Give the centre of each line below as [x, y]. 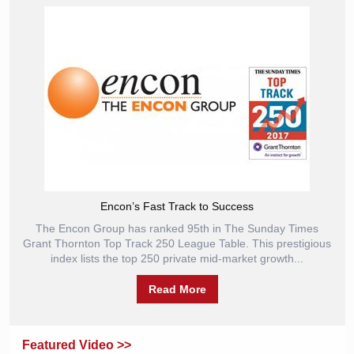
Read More [177, 289]
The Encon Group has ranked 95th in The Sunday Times [177, 228]
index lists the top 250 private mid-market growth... [177, 258]
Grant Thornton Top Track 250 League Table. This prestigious [177, 243]
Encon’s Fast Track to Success [177, 206]
